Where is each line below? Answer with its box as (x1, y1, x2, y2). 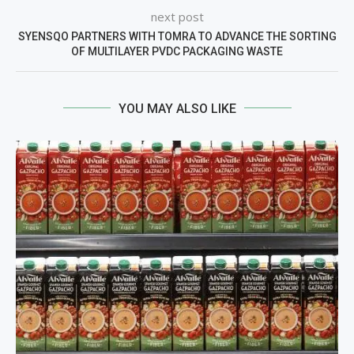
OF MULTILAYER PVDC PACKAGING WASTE (71, 44, 283, 58)
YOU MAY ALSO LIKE (118, 100, 236, 116)
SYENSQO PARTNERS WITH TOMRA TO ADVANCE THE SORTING (17, 29, 337, 43)
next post (150, 8, 204, 24)
